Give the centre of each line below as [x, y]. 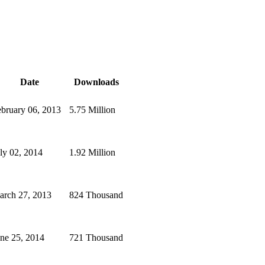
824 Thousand [96, 195]
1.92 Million [92, 152]
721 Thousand [96, 237]
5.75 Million [92, 109]
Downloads [96, 82]
